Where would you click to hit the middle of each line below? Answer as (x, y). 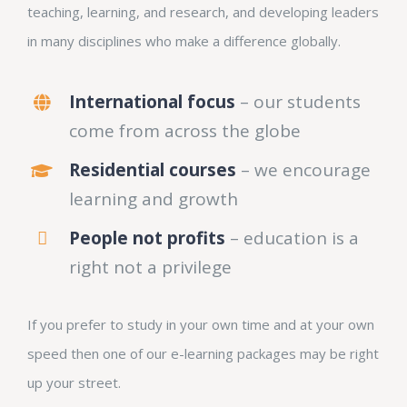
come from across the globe (184, 131)
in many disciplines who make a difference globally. (184, 41)
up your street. (74, 382)
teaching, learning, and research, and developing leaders (203, 12)
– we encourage (303, 170)
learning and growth (153, 199)
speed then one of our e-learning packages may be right (203, 353)
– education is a (292, 238)
